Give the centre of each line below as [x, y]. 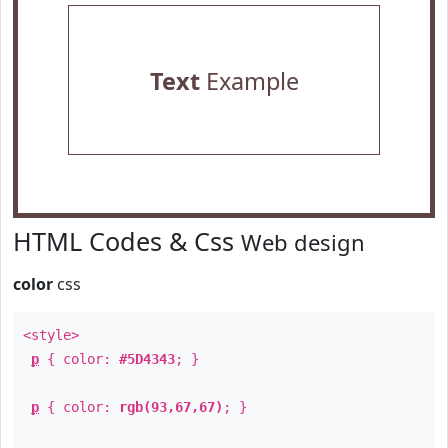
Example [249, 81]
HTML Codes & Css [127, 241]
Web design [303, 242]
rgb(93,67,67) [171, 407]
